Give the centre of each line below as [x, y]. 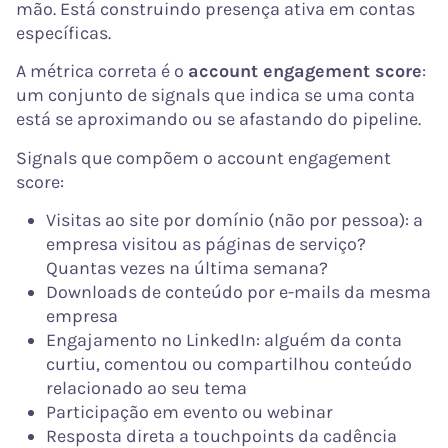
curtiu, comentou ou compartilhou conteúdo [229, 363]
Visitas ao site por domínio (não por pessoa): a [234, 219]
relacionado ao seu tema [146, 387]
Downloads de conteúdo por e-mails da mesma [238, 291]
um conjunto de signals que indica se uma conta [215, 95]
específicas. [63, 32]
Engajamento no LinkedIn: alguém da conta [224, 339]
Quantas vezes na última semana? [187, 267]
